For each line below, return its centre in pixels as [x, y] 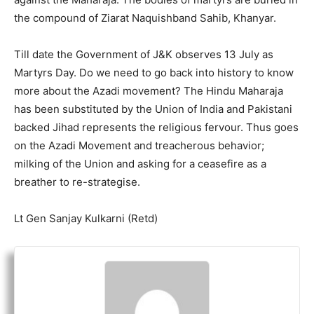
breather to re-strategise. [77, 182]
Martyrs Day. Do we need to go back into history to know [154, 72]
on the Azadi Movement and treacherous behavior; [139, 145]
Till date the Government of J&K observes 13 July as [144, 54]
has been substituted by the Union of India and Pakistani [153, 109]
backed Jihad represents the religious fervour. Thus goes [156, 127]
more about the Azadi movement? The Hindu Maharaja [149, 90]
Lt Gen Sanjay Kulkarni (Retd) [86, 218]
